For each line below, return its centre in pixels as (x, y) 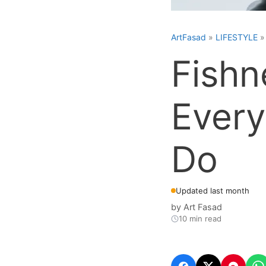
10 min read (200, 218)
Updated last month (213, 190)
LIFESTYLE (237, 37)
